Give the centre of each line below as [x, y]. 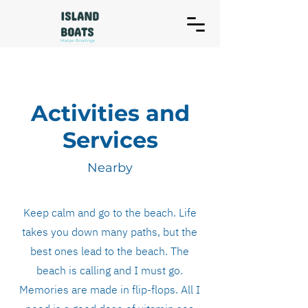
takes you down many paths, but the [110, 232]
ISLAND [80, 13]
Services [110, 140]
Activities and [110, 113]
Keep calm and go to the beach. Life [110, 212]
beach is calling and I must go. [110, 270]
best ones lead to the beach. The [110, 251]
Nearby [110, 168]
